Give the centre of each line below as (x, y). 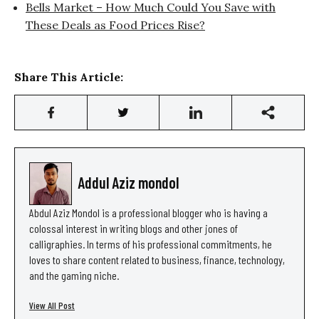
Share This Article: (69, 77)
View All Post (52, 305)
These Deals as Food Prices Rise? (115, 25)
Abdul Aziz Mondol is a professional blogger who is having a (148, 213)
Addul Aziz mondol (128, 183)
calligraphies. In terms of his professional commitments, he (151, 244)
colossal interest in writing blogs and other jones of (134, 229)
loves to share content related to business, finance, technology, (157, 260)
